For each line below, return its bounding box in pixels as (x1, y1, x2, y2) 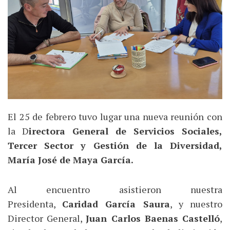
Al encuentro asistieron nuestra (8, 183, 222, 196)
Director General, (8, 212, 86, 224)
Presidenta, (8, 197, 63, 210)
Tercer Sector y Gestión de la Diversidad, (8, 139, 222, 151)
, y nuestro (169, 197, 223, 210)
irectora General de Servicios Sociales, (29, 124, 222, 137)
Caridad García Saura (62, 197, 170, 210)
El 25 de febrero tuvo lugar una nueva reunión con (8, 110, 222, 123)
